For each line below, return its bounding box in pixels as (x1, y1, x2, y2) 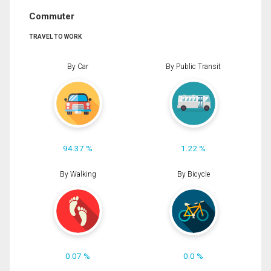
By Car (67, 62, 88, 71)
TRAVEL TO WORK (29, 33, 82, 41)
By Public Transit (166, 62, 221, 71)
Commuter (29, 11, 74, 22)
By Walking (59, 170, 96, 179)
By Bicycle (177, 170, 210, 179)
